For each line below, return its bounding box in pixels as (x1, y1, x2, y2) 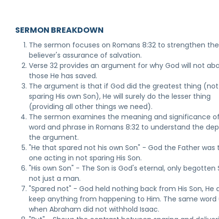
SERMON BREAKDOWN (15, 24, 104, 36)
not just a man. (29, 174, 81, 183)
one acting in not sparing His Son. (29, 153, 142, 163)
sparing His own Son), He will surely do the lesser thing (29, 91, 211, 101)
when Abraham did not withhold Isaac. (29, 204, 160, 214)
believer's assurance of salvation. (29, 50, 142, 60)
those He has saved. (29, 71, 98, 81)
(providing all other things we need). (29, 102, 153, 111)
